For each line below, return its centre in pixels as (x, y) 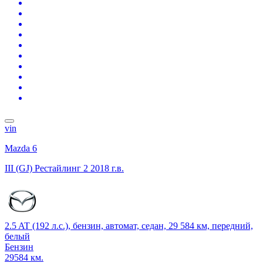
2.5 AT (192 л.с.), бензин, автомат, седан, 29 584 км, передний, (129, 225)
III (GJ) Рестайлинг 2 (46, 168)
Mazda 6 (21, 148)
